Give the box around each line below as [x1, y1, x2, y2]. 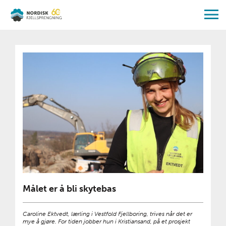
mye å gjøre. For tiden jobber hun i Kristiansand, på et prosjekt [23, 217, 190, 225]
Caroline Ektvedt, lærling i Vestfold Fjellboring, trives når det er [23, 210, 192, 217]
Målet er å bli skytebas [23, 183, 116, 194]
